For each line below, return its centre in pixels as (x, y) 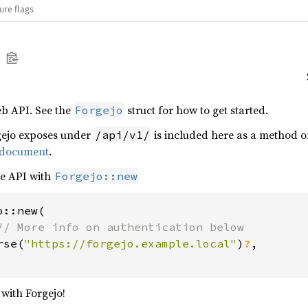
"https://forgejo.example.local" (131, 243)
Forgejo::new (96, 176)
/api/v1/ (122, 135)
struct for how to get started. (196, 110)
